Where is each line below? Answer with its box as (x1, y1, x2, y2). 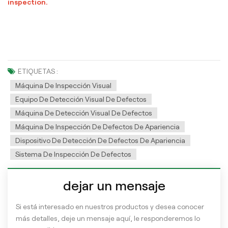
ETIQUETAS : (18, 67, 58, 75)
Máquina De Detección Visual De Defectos (15, 108, 152, 117)
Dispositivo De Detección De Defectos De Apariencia (15, 136, 185, 145)
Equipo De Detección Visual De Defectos (15, 95, 147, 103)
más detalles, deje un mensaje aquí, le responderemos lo (16, 214, 200, 222)
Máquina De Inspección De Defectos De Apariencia (15, 122, 180, 131)
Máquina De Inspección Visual (15, 81, 111, 90)
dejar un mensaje (63, 178, 165, 193)
